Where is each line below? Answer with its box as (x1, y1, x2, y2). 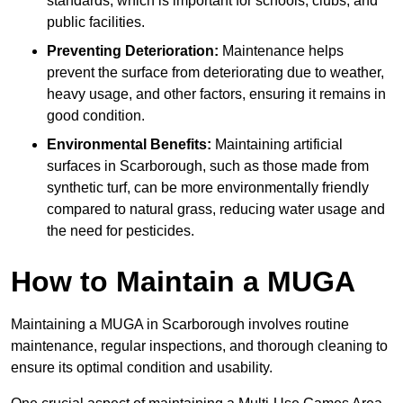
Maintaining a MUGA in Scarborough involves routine (11, 317, 349, 333)
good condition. (47, 108, 145, 124)
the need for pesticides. (47, 223, 194, 239)
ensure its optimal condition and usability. (11, 360, 273, 376)
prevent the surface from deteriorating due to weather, (47, 65, 384, 81)
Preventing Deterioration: (47, 43, 219, 59)
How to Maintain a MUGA (11, 265, 355, 299)
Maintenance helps (219, 43, 344, 59)
